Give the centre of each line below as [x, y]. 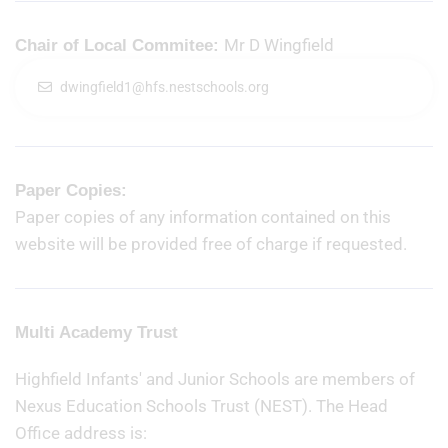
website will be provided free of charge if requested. [213, 244]
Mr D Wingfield [281, 45]
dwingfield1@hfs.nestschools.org [164, 87]
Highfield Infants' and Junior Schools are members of [215, 379]
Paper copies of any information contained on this [203, 217]
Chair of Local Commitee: [119, 45]
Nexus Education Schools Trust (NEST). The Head [201, 406]
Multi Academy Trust [96, 332]
